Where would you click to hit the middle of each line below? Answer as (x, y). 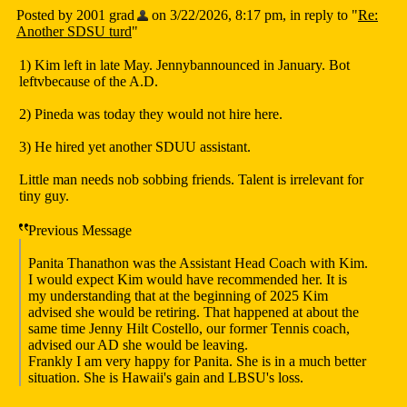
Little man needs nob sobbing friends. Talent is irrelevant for (191, 180)
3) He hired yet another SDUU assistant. (135, 147)
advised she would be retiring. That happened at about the (194, 313)
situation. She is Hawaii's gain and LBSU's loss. (166, 378)
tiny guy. (44, 196)
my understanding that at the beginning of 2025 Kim (178, 296)
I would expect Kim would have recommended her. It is (188, 280)
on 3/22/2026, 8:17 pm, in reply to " (253, 15)
